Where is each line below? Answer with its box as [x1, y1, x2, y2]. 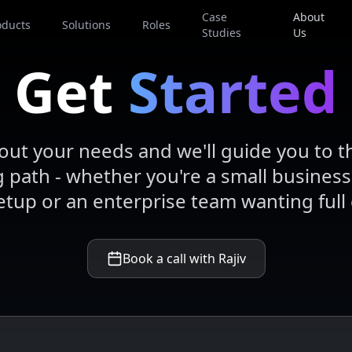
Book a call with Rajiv [122, 250, 246, 267]
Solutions [61, 17, 111, 32]
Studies [201, 25, 241, 40]
